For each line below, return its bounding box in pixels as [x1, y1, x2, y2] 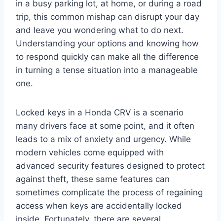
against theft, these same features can [16, 174, 170, 184]
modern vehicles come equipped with [16, 147, 164, 157]
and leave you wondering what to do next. [16, 25, 184, 35]
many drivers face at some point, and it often [16, 120, 194, 131]
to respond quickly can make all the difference [16, 51, 199, 62]
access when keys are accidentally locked [16, 200, 182, 211]
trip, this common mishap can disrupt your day [16, 11, 199, 22]
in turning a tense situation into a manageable [16, 65, 198, 75]
